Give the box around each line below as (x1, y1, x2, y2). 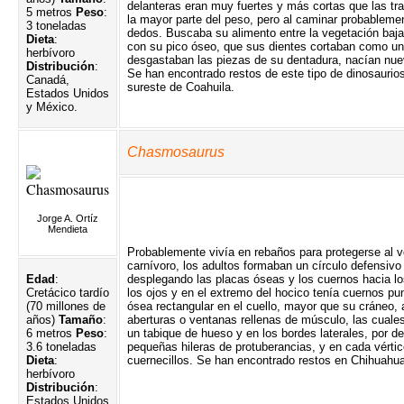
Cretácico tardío (26, 285, 109, 299)
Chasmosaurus (127, 143, 225, 160)
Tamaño (59, 312, 103, 326)
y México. (26, 99, 78, 114)
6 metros (26, 326, 76, 340)
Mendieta (48, 223, 87, 234)
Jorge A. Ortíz (37, 212, 98, 224)
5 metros (26, 5, 76, 19)
